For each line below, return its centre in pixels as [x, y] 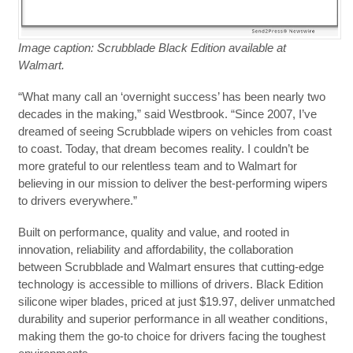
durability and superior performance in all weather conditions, [173, 319]
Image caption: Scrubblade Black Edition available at [152, 48]
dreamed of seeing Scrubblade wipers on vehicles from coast [175, 131]
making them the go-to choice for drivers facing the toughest [171, 336]
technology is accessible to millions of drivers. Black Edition [170, 284]
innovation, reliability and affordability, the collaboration [155, 249]
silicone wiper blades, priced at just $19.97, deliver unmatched [176, 301]
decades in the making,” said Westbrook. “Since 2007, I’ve [167, 114]
